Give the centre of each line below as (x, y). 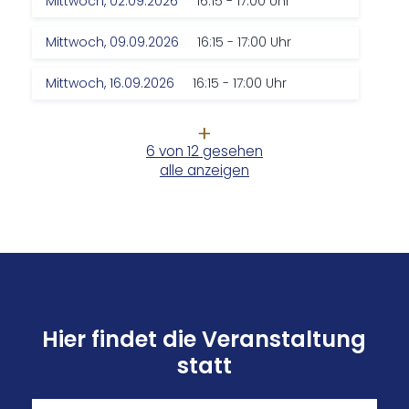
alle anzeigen (204, 171)
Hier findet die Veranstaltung (204, 340)
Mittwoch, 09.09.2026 (113, 42)
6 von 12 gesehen (204, 152)
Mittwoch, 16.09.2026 (110, 84)
